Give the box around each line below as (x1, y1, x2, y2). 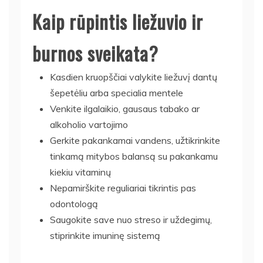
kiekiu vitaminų (50, 166, 111, 178)
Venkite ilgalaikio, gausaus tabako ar (50, 102, 200, 114)
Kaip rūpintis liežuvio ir (32, 7, 203, 35)
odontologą (50, 197, 98, 210)
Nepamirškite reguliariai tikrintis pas (50, 181, 196, 194)
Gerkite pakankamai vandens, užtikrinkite (50, 134, 220, 146)
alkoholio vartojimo (50, 118, 128, 130)
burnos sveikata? (32, 39, 159, 67)
